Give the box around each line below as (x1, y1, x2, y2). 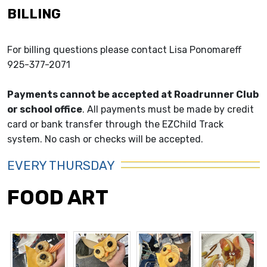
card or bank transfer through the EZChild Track (7, 119, 223, 131)
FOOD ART (7, 185, 108, 210)
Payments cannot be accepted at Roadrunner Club (7, 89, 259, 101)
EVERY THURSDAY (7, 159, 115, 173)
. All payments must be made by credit (82, 104, 254, 116)
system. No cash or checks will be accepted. (7, 133, 203, 145)
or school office (7, 104, 82, 116)
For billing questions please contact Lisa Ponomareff (7, 44, 241, 56)
